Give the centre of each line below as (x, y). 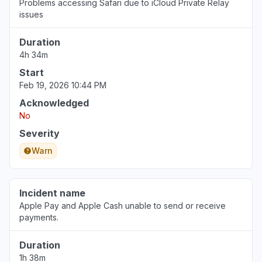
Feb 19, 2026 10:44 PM (63, 85)
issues (31, 14)
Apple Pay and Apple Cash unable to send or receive (123, 206)
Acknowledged (54, 103)
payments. (39, 217)
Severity (39, 133)
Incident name (52, 193)
